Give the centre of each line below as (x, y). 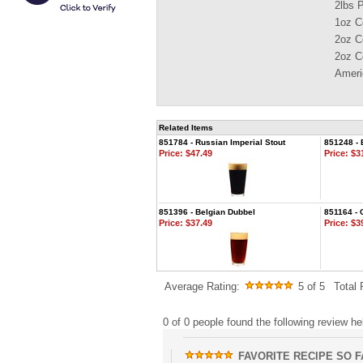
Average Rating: (202, 286)
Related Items (186, 128)
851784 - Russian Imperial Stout (222, 142)
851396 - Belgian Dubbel (207, 212)
